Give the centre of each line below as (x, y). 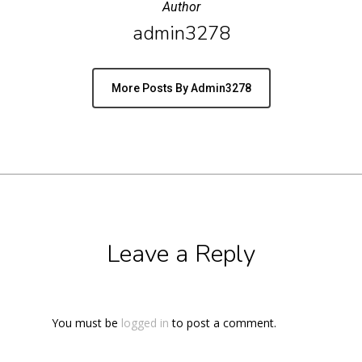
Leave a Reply (181, 254)
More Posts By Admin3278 (181, 88)
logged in (145, 322)
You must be (86, 322)
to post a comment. (223, 322)
